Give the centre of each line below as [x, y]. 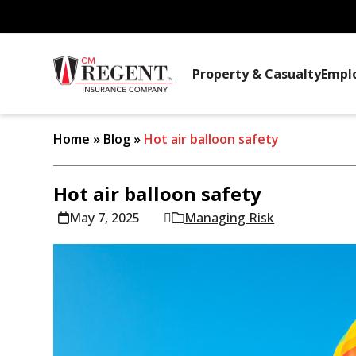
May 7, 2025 [105, 218]
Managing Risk [230, 218]
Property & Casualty [257, 74]
